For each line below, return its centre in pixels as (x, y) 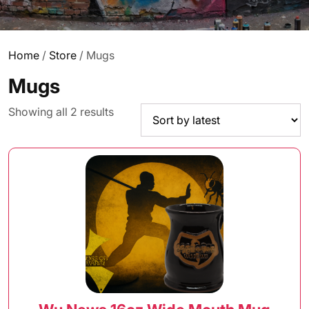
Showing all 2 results (61, 112)
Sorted (130, 111)
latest (127, 144)
